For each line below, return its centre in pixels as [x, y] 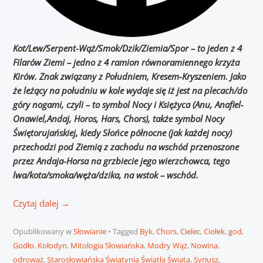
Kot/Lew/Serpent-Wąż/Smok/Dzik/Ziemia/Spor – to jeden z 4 [127, 48]
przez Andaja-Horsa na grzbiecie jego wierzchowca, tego [121, 161]
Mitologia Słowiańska [107, 246]
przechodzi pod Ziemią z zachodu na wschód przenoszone [126, 147]
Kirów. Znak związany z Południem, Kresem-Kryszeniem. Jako [129, 77]
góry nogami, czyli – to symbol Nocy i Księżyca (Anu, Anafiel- [128, 105]
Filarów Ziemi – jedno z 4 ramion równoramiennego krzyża [126, 63]
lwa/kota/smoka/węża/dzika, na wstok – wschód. [105, 175]
